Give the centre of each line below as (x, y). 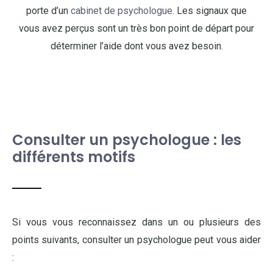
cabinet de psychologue (122, 11)
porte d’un (48, 11)
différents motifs (74, 157)
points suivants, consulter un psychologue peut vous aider (136, 240)
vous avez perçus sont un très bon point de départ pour (136, 28)
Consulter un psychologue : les (127, 140)
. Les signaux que (210, 11)
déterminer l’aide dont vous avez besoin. (136, 46)
